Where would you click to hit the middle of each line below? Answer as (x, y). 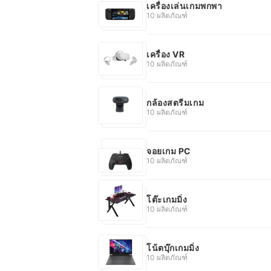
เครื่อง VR (166, 54)
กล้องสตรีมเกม (175, 102)
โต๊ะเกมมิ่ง (167, 199)
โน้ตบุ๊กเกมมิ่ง (173, 247)
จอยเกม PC (169, 151)
